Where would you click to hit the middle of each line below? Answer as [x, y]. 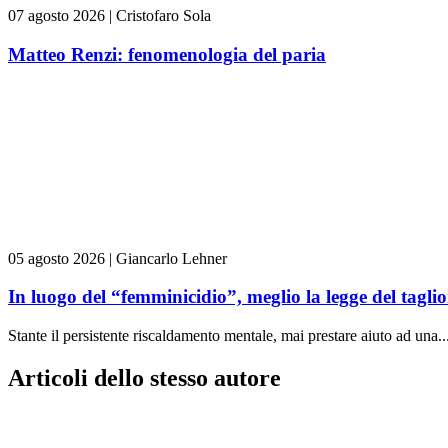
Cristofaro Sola [163, 16]
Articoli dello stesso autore [144, 377]
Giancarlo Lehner [171, 258]
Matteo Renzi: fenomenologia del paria [167, 54]
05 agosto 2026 [56, 258]
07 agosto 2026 [56, 16]
